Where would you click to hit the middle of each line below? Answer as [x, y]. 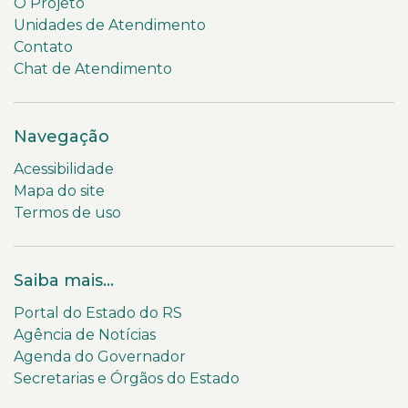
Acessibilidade [64, 169]
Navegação [61, 137]
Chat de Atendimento [93, 69]
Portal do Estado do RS [98, 313]
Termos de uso [67, 213]
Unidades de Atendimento [110, 25]
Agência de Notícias [85, 335]
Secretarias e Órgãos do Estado [127, 379]
